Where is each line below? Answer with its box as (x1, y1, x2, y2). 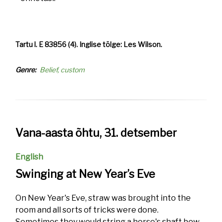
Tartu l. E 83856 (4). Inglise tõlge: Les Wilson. (15, 40, 163, 49)
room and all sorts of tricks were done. (15, 205, 159, 215)
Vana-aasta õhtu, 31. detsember (15, 126, 177, 139)
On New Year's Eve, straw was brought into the (15, 193, 191, 203)
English (15, 152, 44, 162)
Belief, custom (40, 65, 85, 74)
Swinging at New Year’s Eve (15, 167, 156, 180)
